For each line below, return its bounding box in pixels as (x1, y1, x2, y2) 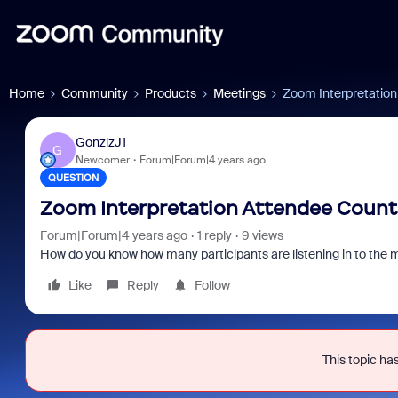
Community (61, 85, 128, 101)
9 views (241, 227, 283, 243)
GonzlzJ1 (75, 133, 126, 150)
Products (145, 85, 196, 101)
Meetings (213, 85, 266, 101)
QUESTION (47, 171, 99, 184)
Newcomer (75, 152, 130, 167)
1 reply (196, 227, 232, 243)
